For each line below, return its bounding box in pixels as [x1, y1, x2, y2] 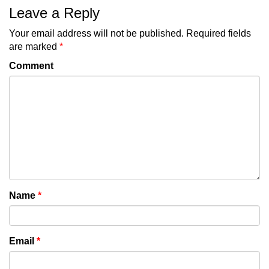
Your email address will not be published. [9, 28, 184, 38]
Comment [9, 60, 53, 71]
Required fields [186, 28, 251, 38]
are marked [9, 41, 59, 52]
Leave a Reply [9, 4, 100, 21]
